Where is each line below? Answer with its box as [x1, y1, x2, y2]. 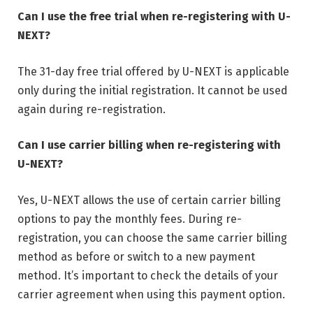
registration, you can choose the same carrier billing [17, 231, 287, 245]
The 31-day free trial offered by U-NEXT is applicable [17, 64, 289, 78]
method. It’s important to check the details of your [17, 268, 278, 282]
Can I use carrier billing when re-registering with [17, 138, 281, 152]
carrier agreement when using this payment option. [17, 287, 285, 301]
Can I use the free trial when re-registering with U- [17, 9, 291, 23]
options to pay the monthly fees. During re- [17, 212, 242, 226]
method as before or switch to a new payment [17, 249, 255, 263]
